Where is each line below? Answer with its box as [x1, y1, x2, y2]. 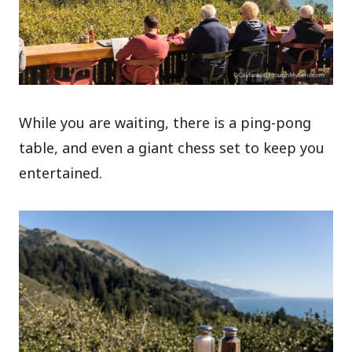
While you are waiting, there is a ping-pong [19, 112, 312, 132]
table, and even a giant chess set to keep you [19, 137, 325, 157]
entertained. [19, 163, 103, 182]
